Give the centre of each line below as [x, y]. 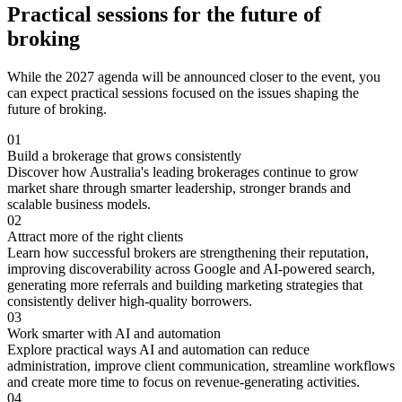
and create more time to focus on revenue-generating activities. [184, 382]
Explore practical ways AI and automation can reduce [158, 350]
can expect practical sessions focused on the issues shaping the [183, 93]
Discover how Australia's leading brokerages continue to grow [183, 172]
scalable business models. [79, 205]
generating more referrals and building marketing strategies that [185, 285]
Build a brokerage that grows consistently [124, 156]
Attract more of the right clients [95, 237]
